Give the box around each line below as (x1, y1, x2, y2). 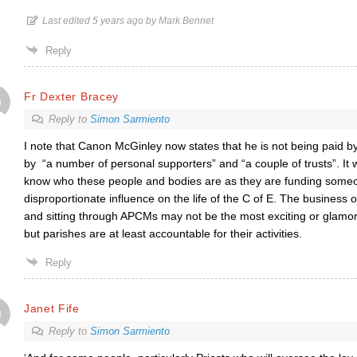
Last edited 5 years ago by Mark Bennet (41, 15, 214, 26)
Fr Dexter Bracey (23, 89, 120, 103)
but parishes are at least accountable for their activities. (23, 227, 302, 240)
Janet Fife (23, 301, 80, 315)
